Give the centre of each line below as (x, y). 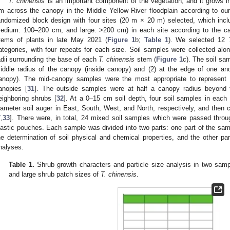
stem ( (146, 59)
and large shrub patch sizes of (55, 175)
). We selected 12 (198, 40)
